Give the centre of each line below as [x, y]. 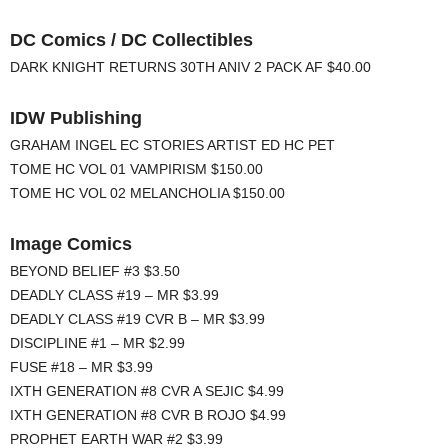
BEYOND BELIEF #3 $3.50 [95, 271]
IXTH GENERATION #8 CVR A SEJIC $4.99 [147, 391]
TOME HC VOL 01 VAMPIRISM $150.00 [136, 169]
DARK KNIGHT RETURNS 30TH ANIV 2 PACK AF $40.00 [190, 67]
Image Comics [71, 244]
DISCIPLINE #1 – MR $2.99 [97, 343]
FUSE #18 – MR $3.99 [81, 367]
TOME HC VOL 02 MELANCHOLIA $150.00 [147, 193]
